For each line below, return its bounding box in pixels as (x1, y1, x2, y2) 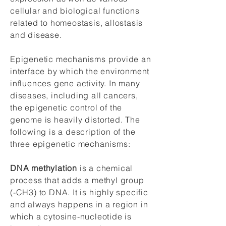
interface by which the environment (10, 66, 150, 76)
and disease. (10, 30, 62, 40)
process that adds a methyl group (10, 175, 144, 185)
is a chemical (77, 163, 133, 173)
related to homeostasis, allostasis (10, 18, 143, 28)
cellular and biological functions (10, 6, 140, 16)
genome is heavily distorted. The (10, 115, 140, 125)
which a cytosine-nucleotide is (10, 211, 132, 221)
